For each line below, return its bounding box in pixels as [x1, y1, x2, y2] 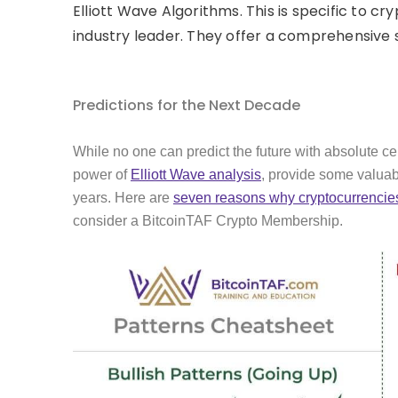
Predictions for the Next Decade [73, 94, 300, 115]
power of [73, 166, 131, 182]
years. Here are [73, 189, 173, 205]
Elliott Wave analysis [131, 166, 261, 182]
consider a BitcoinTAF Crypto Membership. [73, 212, 343, 228]
